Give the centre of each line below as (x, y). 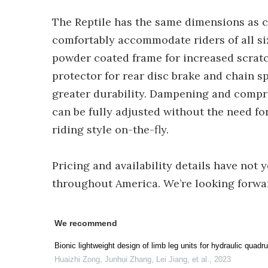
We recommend (86, 223)
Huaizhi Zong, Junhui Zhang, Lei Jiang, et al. (132, 259)
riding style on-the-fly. (110, 130)
